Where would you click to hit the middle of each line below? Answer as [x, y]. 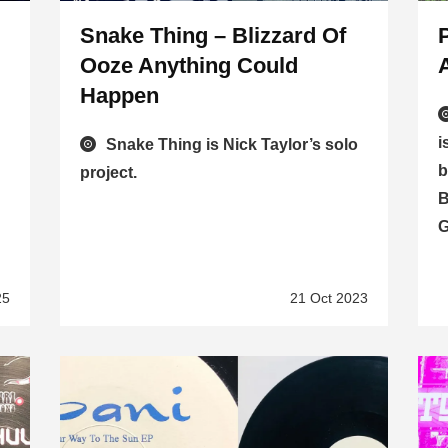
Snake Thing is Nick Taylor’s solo [231, 145]
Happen [119, 96]
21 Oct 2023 [329, 298]
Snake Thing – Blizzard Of [212, 36]
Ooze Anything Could [188, 66]
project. [108, 173]
